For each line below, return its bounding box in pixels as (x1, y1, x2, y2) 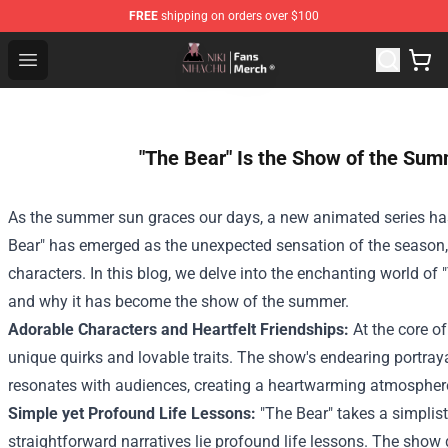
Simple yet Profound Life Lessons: (8, 404, 256, 423)
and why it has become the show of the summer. (8, 292, 349, 311)
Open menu (27, 49, 108, 68)
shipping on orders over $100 (158, 9, 319, 23)
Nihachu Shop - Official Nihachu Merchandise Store (47, 37, 408, 56)
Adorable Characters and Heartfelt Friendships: (8, 320, 349, 339)
